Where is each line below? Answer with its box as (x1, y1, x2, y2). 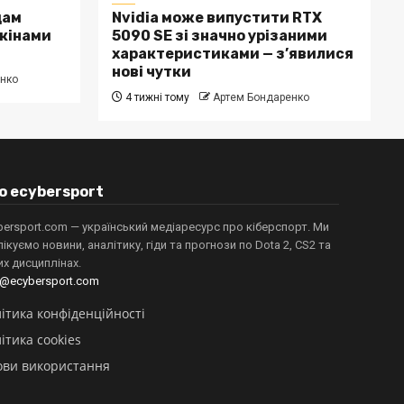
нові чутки (111, 63, 191, 80)
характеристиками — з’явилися (111, 45, 353, 62)
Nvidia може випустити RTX (111, 9, 322, 26)
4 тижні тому (122, 91, 189, 104)
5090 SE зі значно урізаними (111, 27, 327, 44)
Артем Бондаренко (212, 91, 309, 104)
